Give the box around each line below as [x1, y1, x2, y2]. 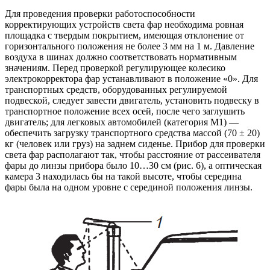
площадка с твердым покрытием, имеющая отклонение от [5, 30, 244, 41]
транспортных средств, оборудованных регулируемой [5, 84, 227, 95]
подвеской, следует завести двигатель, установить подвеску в [5, 95, 259, 106]
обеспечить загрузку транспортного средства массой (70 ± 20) [5, 128, 260, 139]
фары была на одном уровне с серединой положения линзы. [5, 182, 253, 193]
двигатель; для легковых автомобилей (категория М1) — [5, 117, 239, 128]
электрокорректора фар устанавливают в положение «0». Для [5, 74, 258, 84]
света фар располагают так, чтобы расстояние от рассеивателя [5, 149, 260, 160]
